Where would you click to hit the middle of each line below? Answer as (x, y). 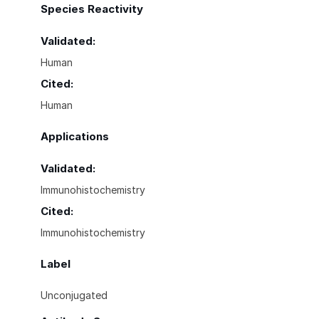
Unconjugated (74, 295)
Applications (75, 136)
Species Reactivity (92, 9)
